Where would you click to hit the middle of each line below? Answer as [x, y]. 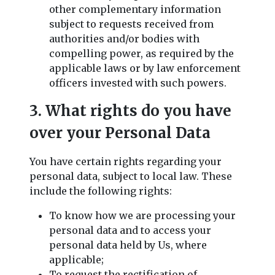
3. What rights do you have [130, 110]
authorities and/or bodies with [124, 38]
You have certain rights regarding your [126, 161]
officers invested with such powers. [138, 83]
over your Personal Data [120, 133]
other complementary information [135, 9]
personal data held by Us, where [128, 245]
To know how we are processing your [142, 215]
